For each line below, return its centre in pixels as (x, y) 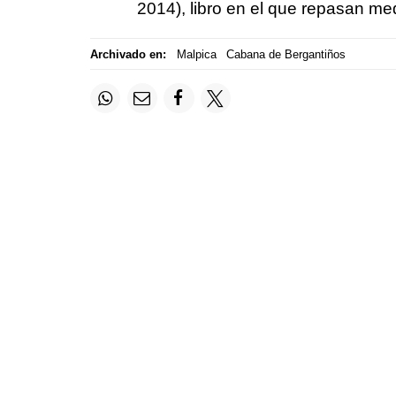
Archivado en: (128, 54)
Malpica (196, 54)
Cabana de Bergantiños (286, 54)
